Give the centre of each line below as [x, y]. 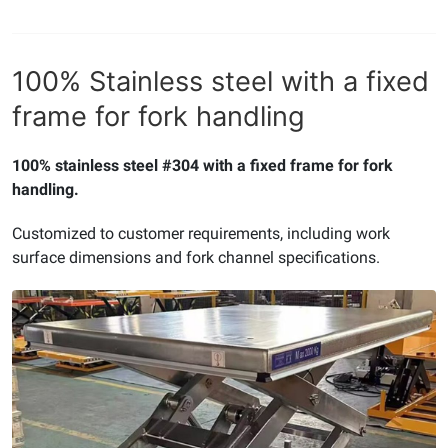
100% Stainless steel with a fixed [220, 81]
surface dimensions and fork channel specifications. [196, 257]
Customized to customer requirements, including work [201, 233]
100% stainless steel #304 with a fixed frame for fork [202, 165]
